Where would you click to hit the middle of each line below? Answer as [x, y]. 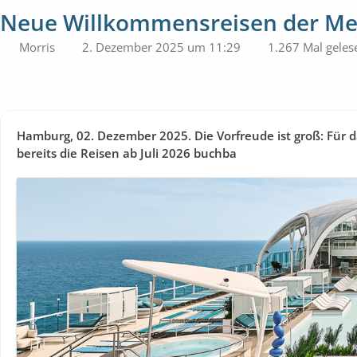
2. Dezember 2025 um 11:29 [161, 47]
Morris [37, 47]
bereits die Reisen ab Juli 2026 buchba [127, 153]
